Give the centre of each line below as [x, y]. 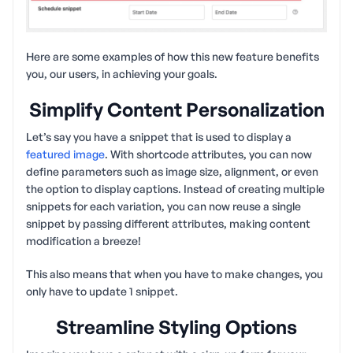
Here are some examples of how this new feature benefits [173, 57]
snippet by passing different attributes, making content [168, 224]
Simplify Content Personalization [176, 110]
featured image [65, 154]
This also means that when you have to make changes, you [175, 274]
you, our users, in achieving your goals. [122, 74]
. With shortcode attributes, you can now [208, 154]
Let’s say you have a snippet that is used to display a [159, 137]
